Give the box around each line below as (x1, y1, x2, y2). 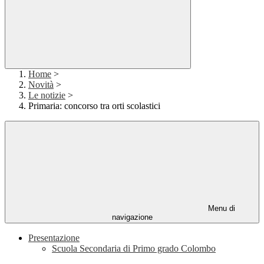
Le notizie (28, 90, 65, 101)
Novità (28, 80, 54, 90)
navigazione (111, 213, 153, 222)
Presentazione (28, 233, 80, 243)
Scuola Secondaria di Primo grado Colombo (52, 243, 216, 254)
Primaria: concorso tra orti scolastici (28, 101, 160, 111)
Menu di (206, 204, 235, 213)
